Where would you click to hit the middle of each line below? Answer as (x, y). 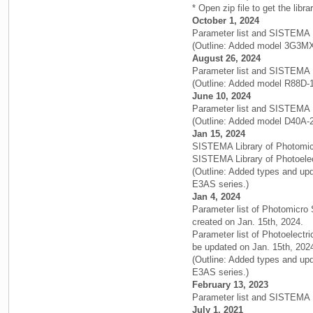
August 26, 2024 (226, 58)
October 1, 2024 (226, 20)
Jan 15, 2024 (219, 133)
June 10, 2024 (221, 96)
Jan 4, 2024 (216, 196)
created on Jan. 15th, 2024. (248, 221)
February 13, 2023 (230, 284)
